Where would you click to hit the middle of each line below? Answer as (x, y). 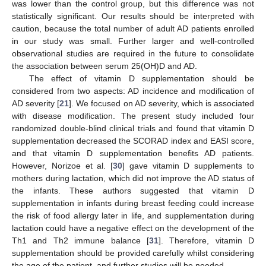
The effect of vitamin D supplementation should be (141, 79)
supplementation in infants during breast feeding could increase (133, 203)
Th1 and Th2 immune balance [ (80, 241)
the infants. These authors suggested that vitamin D (133, 191)
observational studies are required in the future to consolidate (133, 54)
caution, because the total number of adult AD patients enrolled (133, 29)
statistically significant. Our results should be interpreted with (133, 16)
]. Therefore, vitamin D (206, 241)
